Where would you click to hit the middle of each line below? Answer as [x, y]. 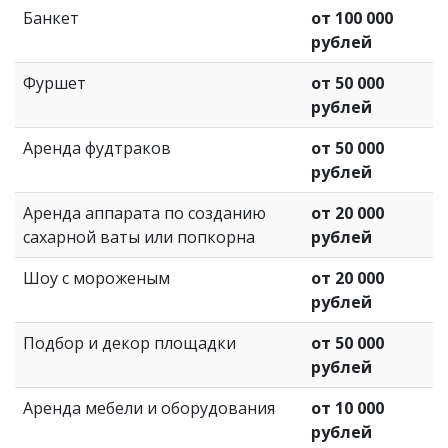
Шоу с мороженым [96, 277]
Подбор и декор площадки [129, 342]
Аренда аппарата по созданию [144, 212]
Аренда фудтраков [97, 147]
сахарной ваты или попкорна [139, 236]
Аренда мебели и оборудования [149, 407]
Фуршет [54, 82]
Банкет [51, 17]
